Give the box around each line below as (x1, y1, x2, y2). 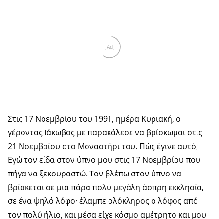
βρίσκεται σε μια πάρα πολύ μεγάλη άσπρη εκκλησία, (8, 181, 204, 193)
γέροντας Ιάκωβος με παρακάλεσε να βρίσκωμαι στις (8, 127, 202, 138)
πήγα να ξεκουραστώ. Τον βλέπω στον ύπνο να (8, 168, 181, 179)
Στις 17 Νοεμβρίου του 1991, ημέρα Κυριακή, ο (8, 113, 181, 124)
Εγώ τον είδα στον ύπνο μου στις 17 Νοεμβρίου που (8, 154, 200, 165)
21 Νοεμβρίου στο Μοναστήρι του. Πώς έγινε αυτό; (8, 140, 198, 152)
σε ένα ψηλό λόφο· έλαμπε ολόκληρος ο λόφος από (8, 195, 198, 206)
